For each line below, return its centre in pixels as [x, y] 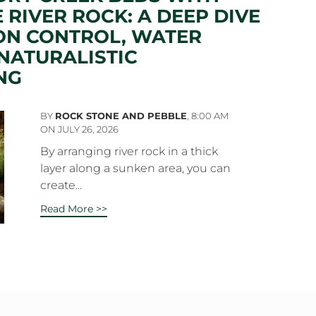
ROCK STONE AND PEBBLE [121, 116]
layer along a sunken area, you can [136, 168]
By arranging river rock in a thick [129, 151]
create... [61, 185]
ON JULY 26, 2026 [80, 129]
